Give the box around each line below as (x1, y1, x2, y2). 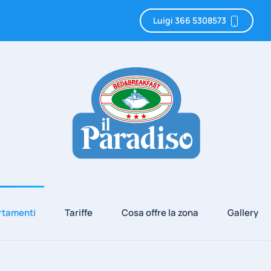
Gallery (227, 206, 258, 219)
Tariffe (64, 206, 93, 219)
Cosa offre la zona (121, 206, 198, 219)
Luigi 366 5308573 (153, 15, 228, 26)
